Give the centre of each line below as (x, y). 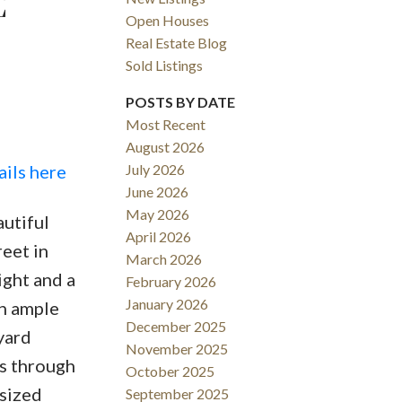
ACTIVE (77, 157)
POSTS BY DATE (181, 102)
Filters (26, 204)
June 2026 (157, 192)
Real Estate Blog (177, 43)
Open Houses (168, 21)
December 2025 (176, 327)
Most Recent (166, 125)
